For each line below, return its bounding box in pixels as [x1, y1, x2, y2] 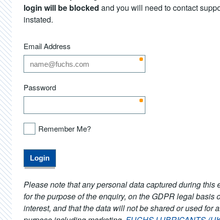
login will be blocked [24, 2, 99, 13]
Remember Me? [38, 123, 91, 134]
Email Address [24, 41, 71, 51]
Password [24, 82, 56, 92]
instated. [24, 14, 53, 25]
